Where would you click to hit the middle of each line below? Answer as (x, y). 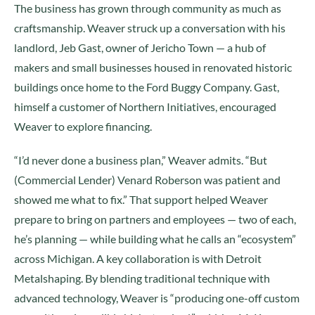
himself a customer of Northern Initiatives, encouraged (145, 107)
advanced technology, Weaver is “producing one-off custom (157, 298)
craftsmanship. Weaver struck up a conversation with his (150, 28)
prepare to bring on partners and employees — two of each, (155, 219)
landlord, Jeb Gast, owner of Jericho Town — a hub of (140, 47)
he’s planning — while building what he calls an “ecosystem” (155, 239)
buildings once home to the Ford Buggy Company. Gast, (147, 87)
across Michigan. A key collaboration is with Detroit (138, 258)
